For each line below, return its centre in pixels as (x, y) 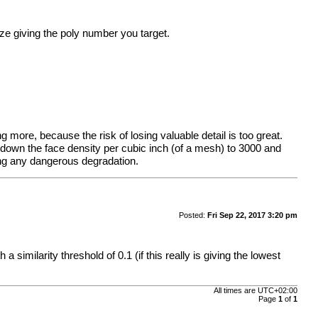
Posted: (193, 215)
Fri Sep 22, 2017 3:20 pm (252, 215)
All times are (235, 291)
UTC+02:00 (277, 291)
